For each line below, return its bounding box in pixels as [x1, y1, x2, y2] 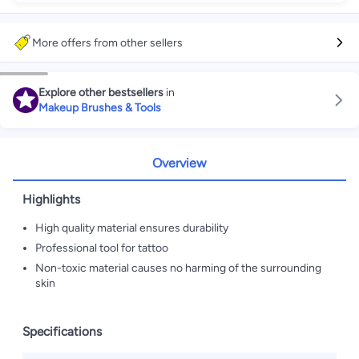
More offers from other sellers [32, 35, 183, 50]
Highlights [22, 192, 80, 207]
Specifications [22, 324, 102, 339]
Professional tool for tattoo [35, 241, 168, 255]
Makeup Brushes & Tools [38, 101, 161, 115]
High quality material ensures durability [35, 221, 228, 235]
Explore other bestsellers [38, 86, 163, 99]
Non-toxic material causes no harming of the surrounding [35, 261, 321, 275]
